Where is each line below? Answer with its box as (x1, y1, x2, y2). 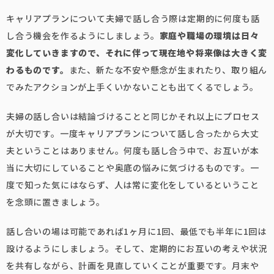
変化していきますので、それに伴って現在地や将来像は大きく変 (6, 46, 268, 59)
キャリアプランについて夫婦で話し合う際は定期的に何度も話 (6, 12, 260, 24)
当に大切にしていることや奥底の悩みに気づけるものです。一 (6, 161, 259, 174)
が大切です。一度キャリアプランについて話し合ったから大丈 (6, 127, 259, 139)
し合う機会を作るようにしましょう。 (6, 29, 160, 42)
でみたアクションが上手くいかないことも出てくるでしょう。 (6, 81, 259, 93)
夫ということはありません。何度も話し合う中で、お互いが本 (6, 144, 259, 157)
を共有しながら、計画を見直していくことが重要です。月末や (6, 259, 259, 272)
